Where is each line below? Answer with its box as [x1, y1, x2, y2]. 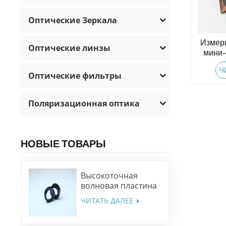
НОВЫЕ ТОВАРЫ [21, 137, 106, 150]
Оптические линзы [28, 42, 111, 53]
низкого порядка [80, 190, 147, 202]
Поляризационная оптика [28, 97, 140, 109]
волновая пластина [80, 180, 157, 192]
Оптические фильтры [28, 70, 122, 81]
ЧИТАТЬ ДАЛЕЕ [80, 196, 135, 206]
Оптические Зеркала [28, 14, 118, 26]
